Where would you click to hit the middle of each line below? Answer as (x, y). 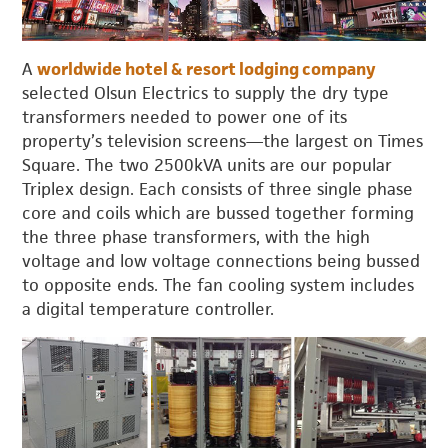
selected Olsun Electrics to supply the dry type (206, 92)
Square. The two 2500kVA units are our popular (207, 164)
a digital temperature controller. (148, 308)
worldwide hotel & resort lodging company (207, 68)
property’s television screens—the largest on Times (223, 140)
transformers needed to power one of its (185, 116)
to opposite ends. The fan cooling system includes (218, 284)
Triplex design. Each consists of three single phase (218, 188)
